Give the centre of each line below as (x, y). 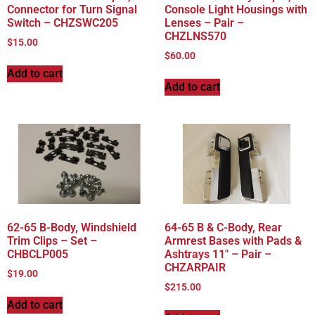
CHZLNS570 (195, 36)
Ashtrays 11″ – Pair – (218, 255)
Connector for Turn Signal (72, 9)
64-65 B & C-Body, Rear (223, 228)
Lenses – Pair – (204, 22)
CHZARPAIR (195, 268)
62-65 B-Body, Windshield (72, 228)
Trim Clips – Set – (52, 241)
